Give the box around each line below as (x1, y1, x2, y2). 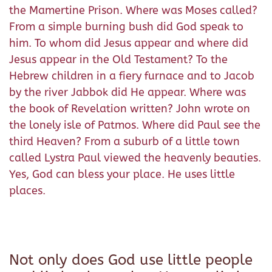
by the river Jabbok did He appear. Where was (9, 85, 246, 99)
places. (9, 183, 46, 197)
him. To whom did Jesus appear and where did (9, 36, 248, 50)
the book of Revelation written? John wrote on (9, 101, 250, 115)
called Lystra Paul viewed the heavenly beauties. (9, 151, 261, 165)
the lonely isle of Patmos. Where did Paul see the (9, 118, 260, 132)
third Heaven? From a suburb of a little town (9, 134, 240, 148)
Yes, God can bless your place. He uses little (9, 167, 235, 181)
